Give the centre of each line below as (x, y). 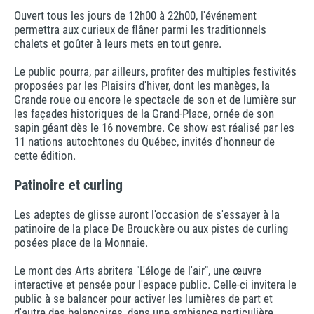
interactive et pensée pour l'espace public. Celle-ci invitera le (155, 284)
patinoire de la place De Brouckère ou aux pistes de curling (151, 228)
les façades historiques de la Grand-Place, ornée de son (144, 113)
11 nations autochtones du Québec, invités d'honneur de (144, 141)
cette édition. (45, 155)
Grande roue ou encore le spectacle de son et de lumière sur (155, 99)
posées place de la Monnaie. (81, 242)
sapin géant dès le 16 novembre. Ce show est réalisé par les (154, 127)
